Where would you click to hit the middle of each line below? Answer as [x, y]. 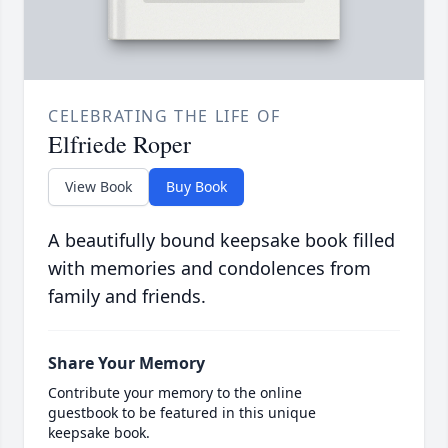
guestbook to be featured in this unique [182, 413]
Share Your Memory [126, 363]
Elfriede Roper [119, 144]
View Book [98, 187]
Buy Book [196, 187]
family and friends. [127, 296]
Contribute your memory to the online [175, 393]
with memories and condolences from [209, 268]
